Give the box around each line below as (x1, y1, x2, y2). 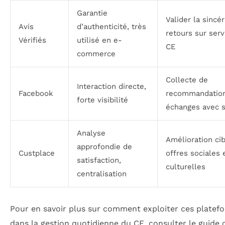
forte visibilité (77, 95, 128, 104)
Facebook (19, 88, 53, 98)
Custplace (19, 148, 55, 158)
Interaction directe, (77, 81, 146, 91)
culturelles (166, 162, 205, 171)
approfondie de (77, 142, 132, 151)
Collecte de (166, 75, 208, 84)
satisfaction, (77, 155, 121, 165)
